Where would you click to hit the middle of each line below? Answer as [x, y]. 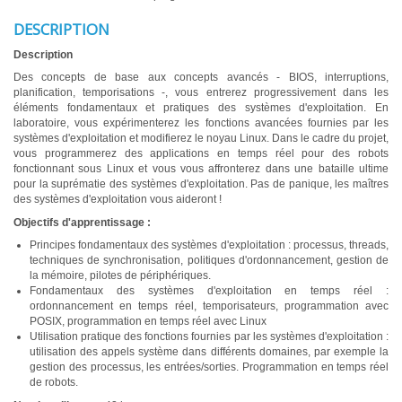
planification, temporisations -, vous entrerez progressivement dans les [201, 93]
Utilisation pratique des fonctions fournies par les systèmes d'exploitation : [209, 337]
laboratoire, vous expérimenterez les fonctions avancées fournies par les [201, 123]
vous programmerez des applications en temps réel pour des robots [201, 154]
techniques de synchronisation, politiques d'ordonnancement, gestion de [209, 261]
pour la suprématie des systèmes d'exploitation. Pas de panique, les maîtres [201, 184]
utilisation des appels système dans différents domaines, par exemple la [209, 352]
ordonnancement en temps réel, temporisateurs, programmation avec [209, 306]
